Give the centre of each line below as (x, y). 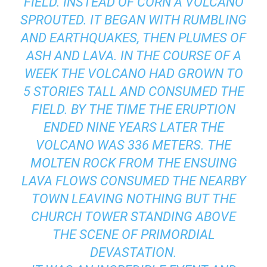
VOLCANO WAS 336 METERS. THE (133, 145)
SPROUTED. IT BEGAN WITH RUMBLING (133, 20)
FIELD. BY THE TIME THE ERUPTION (133, 109)
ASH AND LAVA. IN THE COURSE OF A (133, 55)
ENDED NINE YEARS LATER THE (133, 127)
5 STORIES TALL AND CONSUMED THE (133, 91)
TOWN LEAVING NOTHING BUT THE (133, 198)
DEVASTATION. (133, 252)
